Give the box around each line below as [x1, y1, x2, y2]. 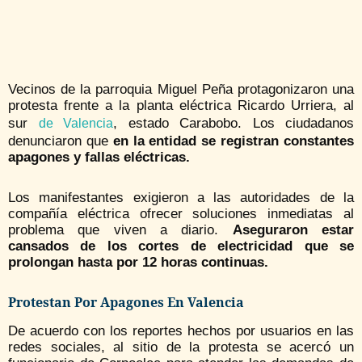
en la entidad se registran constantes [107, 133, 355, 149]
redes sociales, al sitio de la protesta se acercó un [8, 339, 354, 355]
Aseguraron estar [232, 221, 355, 238]
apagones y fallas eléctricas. [8, 149, 190, 165]
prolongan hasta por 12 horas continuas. [8, 254, 268, 270]
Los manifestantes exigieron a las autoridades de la [8, 189, 354, 205]
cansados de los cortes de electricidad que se [8, 238, 354, 254]
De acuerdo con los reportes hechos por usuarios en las [8, 322, 354, 339]
